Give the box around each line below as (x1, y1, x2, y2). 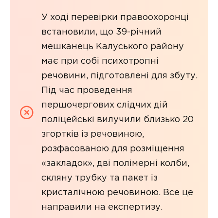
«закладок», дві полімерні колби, (41, 159, 189, 167)
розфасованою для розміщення (41, 145, 184, 153)
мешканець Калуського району (41, 42, 184, 51)
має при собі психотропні (41, 57, 159, 65)
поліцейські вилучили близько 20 (41, 115, 194, 124)
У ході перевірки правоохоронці (41, 13, 189, 21)
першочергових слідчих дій (41, 101, 168, 109)
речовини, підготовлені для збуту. (41, 72, 198, 80)
